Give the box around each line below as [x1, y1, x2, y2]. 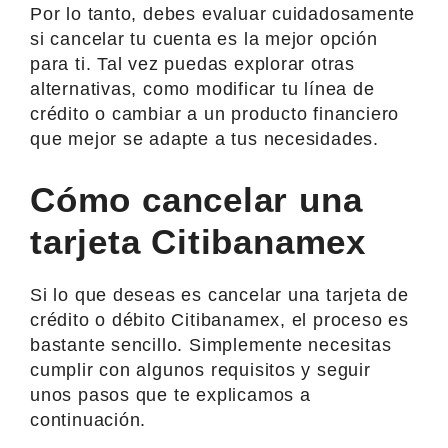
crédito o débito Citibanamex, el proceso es [30, 309, 409, 330]
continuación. [30, 409, 147, 430]
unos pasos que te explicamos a [30, 384, 311, 405]
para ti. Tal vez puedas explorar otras [30, 53, 356, 74]
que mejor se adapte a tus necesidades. [30, 128, 380, 149]
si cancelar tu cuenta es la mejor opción [30, 28, 378, 49]
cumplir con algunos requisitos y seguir [30, 359, 371, 380]
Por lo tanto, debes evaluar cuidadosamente [30, 3, 416, 24]
